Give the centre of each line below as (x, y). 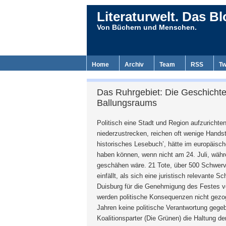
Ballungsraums (127, 103)
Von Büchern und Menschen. (147, 27)
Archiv (134, 65)
